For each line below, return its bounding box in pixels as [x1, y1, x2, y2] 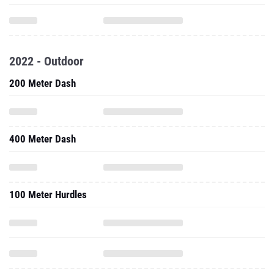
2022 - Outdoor [9, 54, 84, 68]
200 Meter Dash [9, 77, 76, 89]
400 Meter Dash [9, 133, 76, 145]
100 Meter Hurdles [9, 188, 87, 201]
